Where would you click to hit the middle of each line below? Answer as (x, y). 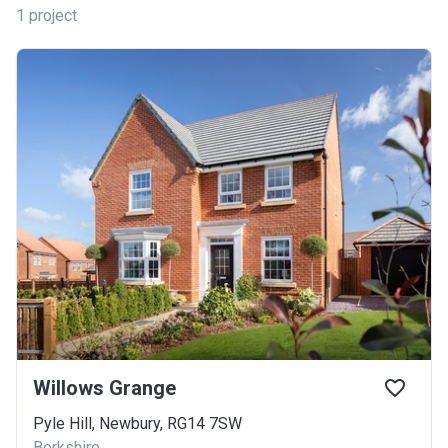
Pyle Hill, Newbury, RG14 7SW (137, 423)
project (53, 15)
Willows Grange (104, 387)
